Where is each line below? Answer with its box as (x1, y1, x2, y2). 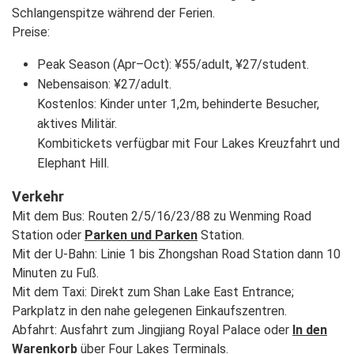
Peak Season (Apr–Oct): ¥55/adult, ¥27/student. (37, 57, 309, 72)
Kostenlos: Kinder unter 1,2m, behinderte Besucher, (37, 96, 319, 111)
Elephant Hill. (37, 156, 109, 171)
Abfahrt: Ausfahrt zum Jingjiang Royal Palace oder (12, 322, 292, 337)
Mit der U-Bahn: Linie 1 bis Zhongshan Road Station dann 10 (12, 247, 341, 262)
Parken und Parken (85, 228, 198, 243)
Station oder (12, 228, 85, 243)
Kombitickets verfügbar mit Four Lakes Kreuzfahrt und (37, 136, 340, 151)
